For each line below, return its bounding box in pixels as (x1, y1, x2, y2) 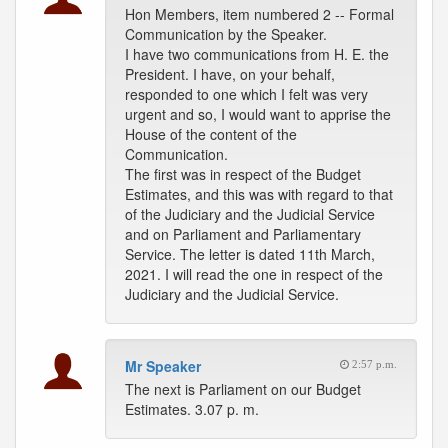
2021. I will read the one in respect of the (125, 264, 383, 284)
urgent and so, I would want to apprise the (125, 104, 391, 124)
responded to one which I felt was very (125, 84, 368, 104)
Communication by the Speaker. (125, 24, 327, 44)
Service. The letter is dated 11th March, (125, 244, 375, 264)
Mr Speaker (125, 356, 201, 376)
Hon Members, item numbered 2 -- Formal (125, 4, 394, 24)
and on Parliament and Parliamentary (125, 224, 361, 244)
